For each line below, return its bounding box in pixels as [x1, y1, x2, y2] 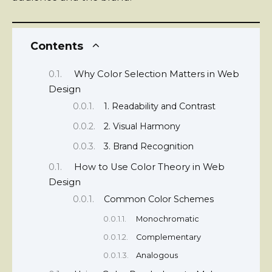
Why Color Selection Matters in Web [73, 68, 239, 80]
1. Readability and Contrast [104, 101, 216, 112]
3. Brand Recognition [104, 140, 194, 152]
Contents [30, 39, 83, 53]
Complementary [135, 232, 201, 242]
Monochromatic [135, 214, 199, 223]
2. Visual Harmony [104, 121, 181, 132]
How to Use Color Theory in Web [73, 161, 225, 172]
